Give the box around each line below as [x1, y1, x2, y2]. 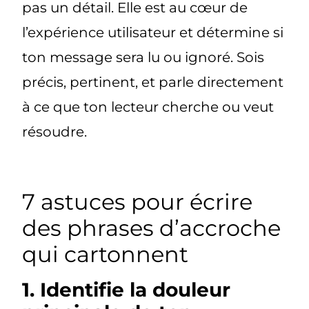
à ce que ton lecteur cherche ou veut [22, 99, 275, 116]
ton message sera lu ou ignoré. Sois [22, 49, 265, 66]
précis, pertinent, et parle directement [22, 74, 284, 91]
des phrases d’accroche [22, 214, 281, 241]
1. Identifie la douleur [22, 277, 231, 301]
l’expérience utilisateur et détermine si [22, 24, 284, 41]
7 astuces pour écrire [22, 188, 253, 215]
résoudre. [22, 123, 88, 141]
